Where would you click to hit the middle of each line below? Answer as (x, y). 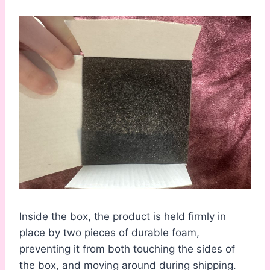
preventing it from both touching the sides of (127, 249)
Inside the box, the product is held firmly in (123, 217)
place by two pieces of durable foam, (109, 233)
